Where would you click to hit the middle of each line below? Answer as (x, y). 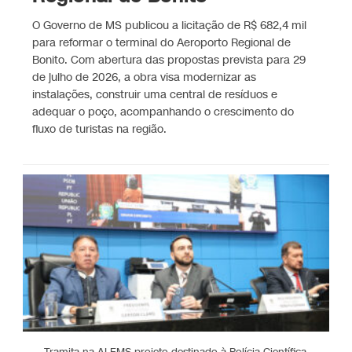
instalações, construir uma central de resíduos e (155, 95)
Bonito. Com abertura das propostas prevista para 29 (169, 60)
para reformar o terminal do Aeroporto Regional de (162, 43)
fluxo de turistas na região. (100, 130)
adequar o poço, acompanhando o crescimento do (163, 112)
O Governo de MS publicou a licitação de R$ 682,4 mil (170, 26)
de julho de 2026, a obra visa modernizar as (145, 78)
